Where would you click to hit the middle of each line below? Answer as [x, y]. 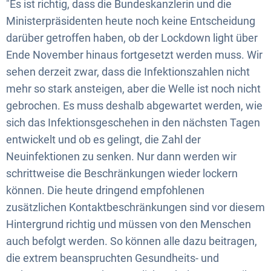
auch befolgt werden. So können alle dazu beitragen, [132, 241]
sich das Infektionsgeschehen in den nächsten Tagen [133, 122]
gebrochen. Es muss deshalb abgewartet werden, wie [134, 105]
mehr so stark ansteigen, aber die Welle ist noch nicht [133, 88]
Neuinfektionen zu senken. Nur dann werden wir [121, 156]
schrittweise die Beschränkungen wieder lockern [122, 173]
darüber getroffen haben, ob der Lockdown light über [132, 38]
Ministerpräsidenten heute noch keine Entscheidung [131, 21]
